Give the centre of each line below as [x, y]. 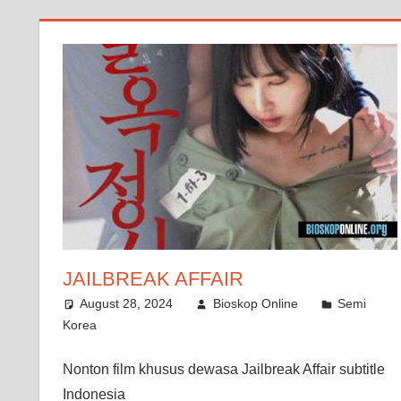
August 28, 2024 [127, 303]
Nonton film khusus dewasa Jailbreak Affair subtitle [223, 369]
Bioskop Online [255, 303]
